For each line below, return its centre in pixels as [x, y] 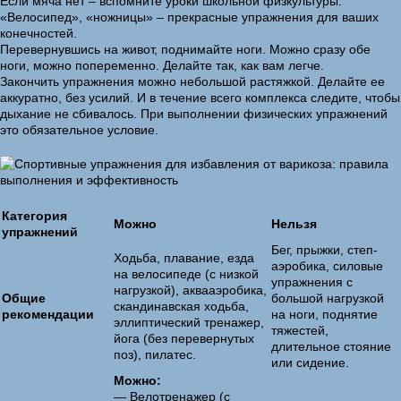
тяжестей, [300, 330]
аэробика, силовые [327, 266]
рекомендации [48, 314]
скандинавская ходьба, [181, 306]
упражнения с [312, 282]
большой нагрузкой [328, 298]
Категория [34, 216]
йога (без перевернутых [184, 338]
